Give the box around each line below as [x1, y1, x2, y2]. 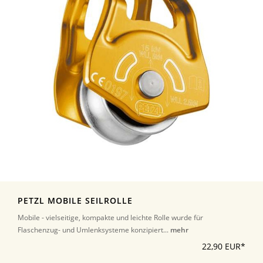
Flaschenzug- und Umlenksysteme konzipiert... [18, 224, 170, 235]
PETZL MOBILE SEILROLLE [18, 195, 133, 206]
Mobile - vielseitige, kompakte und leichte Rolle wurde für [18, 212, 203, 222]
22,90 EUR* [202, 241, 245, 252]
